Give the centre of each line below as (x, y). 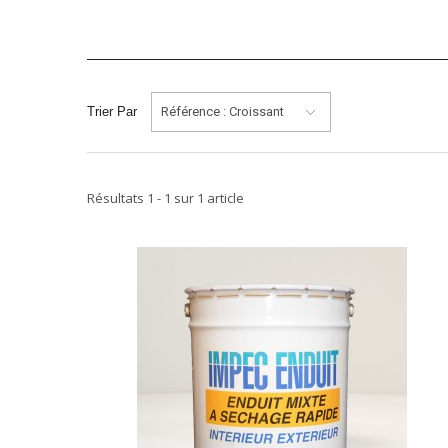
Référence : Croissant (222, 111)
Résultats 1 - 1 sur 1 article (165, 197)
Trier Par (112, 111)
